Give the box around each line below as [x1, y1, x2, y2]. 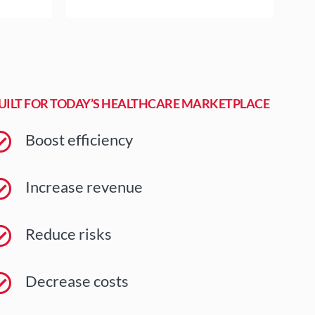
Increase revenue [25, 177, 143, 197]
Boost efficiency [25, 130, 133, 150]
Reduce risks [25, 224, 112, 244]
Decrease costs [25, 271, 129, 291]
